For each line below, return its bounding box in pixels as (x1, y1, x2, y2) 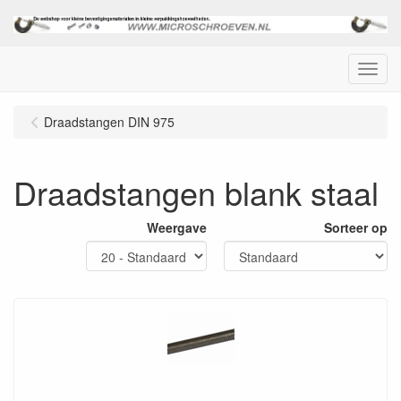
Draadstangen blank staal (13, 168, 379, 215)
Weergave (147, 218, 207, 236)
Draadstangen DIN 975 (44, 112, 175, 131)
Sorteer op (324, 218, 388, 236)
